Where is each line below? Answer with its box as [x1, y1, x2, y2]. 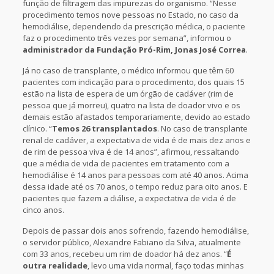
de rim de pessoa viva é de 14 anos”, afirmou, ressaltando [22, 146, 239, 157]
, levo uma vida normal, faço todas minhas [87, 260, 244, 271]
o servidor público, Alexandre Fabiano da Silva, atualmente [22, 237, 241, 248]
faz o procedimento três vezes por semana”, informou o [22, 32, 231, 43]
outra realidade [22, 260, 87, 271]
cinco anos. [22, 204, 64, 215]
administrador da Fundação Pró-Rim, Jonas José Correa [22, 44, 246, 55]
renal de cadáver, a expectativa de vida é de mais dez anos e [22, 135, 251, 146]
